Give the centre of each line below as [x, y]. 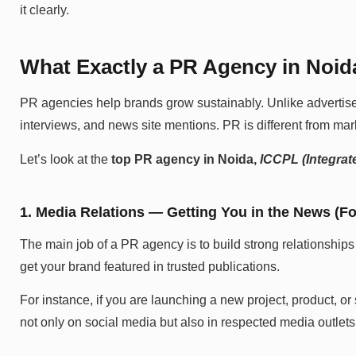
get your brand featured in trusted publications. [150, 266]
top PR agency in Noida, [184, 159]
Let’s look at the [66, 159]
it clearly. [44, 10]
